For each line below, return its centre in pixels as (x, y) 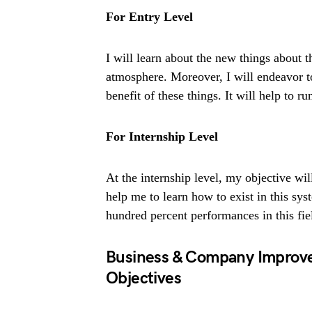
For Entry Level (149, 17)
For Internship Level (162, 136)
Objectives (144, 278)
